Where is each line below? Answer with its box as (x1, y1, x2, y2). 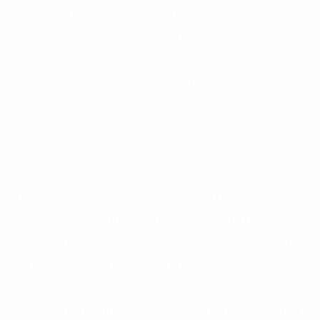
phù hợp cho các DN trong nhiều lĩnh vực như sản (14, 125, 284, 137)
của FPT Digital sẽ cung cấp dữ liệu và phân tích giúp (14, 34, 296, 46)
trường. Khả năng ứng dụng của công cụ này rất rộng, (14, 102, 303, 114)
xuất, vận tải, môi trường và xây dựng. (14, 148, 213, 160)
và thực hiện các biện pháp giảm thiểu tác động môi (14, 79, 291, 91)
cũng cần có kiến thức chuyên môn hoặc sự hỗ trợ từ (14, 238, 299, 250)
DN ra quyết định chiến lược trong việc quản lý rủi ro (14, 56, 292, 69)
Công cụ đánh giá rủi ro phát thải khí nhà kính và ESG (14, 11, 298, 23)
